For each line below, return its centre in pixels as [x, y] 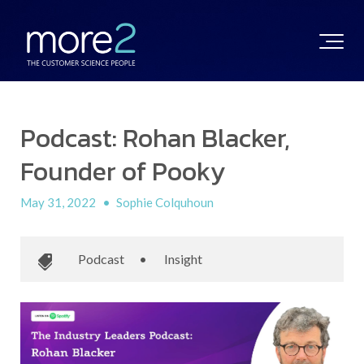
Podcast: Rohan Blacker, [155, 138]
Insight [183, 259]
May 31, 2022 [59, 202]
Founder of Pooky [123, 171]
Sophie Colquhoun [165, 202]
